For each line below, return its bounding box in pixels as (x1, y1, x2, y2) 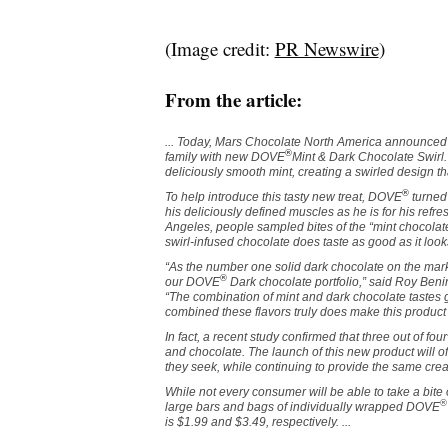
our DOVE (164, 274, 220, 289)
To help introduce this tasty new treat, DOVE (164, 189, 402, 204)
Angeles (164, 219, 210, 234)
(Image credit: (164, 35, 275, 61)
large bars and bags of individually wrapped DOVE (164, 399, 440, 414)
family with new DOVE (164, 149, 285, 164)
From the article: (164, 85, 302, 113)
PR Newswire (274, 35, 379, 61)
